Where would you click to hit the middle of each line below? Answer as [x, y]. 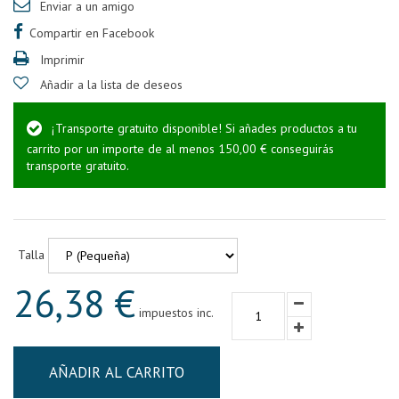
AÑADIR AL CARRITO [117, 373]
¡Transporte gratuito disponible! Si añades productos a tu [203, 128]
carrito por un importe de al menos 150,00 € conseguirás [180, 149]
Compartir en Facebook [92, 33]
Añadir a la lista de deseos [111, 85]
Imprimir [62, 60]
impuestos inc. [175, 313]
